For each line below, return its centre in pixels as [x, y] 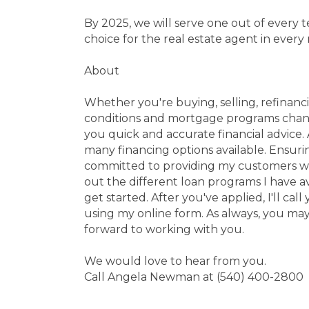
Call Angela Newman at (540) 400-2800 [194, 277]
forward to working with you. [164, 229]
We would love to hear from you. [175, 261]
